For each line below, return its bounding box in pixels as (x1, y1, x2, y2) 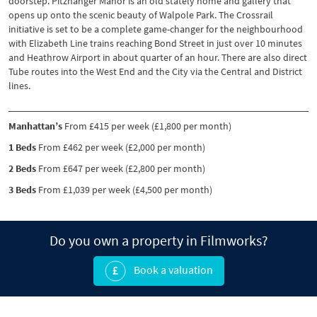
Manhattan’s (8, 119, 62, 132)
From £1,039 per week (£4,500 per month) (36, 183, 212, 196)
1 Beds (8, 140, 36, 154)
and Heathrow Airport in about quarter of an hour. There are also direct (8, 50, 307, 64)
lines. (8, 79, 30, 92)
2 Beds (8, 161, 36, 175)
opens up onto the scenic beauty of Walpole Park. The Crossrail (8, 8, 273, 21)
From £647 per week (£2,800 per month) (36, 161, 205, 175)
